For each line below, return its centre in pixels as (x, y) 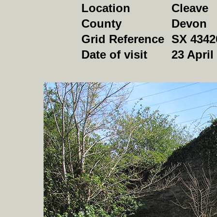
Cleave (190, 8)
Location (106, 8)
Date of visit (114, 54)
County (101, 23)
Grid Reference (123, 39)
